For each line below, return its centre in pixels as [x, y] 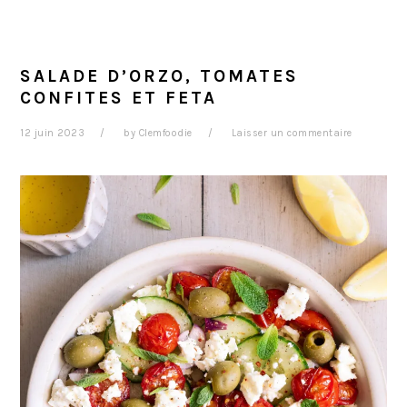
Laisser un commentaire [292, 133]
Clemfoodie [165, 133]
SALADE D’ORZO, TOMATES [160, 75]
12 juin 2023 [53, 133]
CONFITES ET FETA [119, 97]
